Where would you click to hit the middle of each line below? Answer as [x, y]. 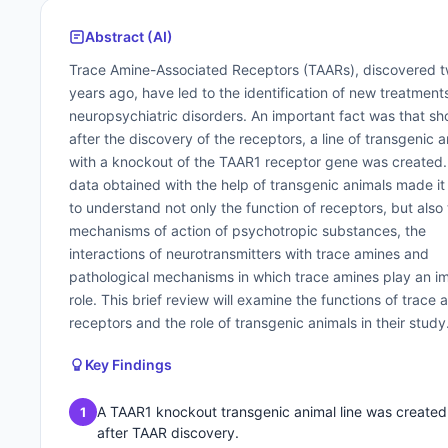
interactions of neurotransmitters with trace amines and [249, 253]
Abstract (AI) [129, 36]
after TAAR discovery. [168, 432]
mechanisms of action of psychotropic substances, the [247, 230]
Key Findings [128, 364]
